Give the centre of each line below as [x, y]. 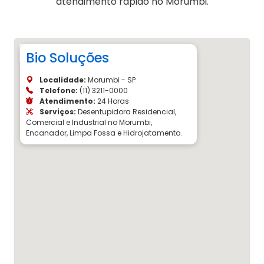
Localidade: [62, 80]
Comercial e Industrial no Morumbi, [89, 122]
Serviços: [57, 111]
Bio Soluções [67, 57]
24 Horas [112, 101]
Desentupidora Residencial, [126, 111]
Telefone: [58, 90]
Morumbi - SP [111, 80]
